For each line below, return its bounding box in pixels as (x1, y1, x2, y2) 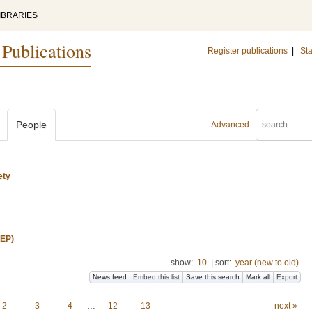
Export (276, 273, 297, 281)
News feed (93, 273, 127, 281)
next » (274, 301, 297, 311)
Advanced (211, 120, 249, 130)
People (16, 119, 47, 130)
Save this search (186, 273, 240, 281)
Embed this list (133, 273, 180, 281)
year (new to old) (235, 258, 299, 267)
